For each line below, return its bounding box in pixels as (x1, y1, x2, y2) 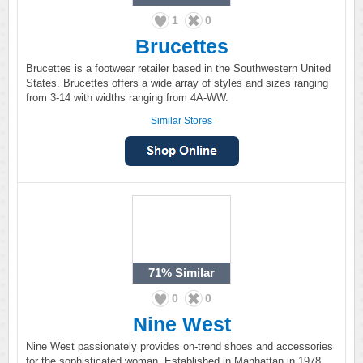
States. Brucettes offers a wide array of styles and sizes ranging (26, 77, 328, 89)
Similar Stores (151, 115, 212, 126)
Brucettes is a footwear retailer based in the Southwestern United (26, 62, 331, 75)
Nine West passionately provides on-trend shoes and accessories (26, 340, 333, 352)
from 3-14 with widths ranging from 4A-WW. (26, 92, 228, 104)
